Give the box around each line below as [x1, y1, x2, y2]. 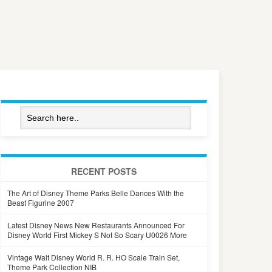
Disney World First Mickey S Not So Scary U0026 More [7, 229, 187, 240]
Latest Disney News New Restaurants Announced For [7, 220, 185, 230]
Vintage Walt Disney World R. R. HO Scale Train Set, [7, 252, 180, 262]
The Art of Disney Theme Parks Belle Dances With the [7, 188, 184, 198]
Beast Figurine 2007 [7, 197, 74, 208]
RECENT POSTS [71, 165, 137, 177]
